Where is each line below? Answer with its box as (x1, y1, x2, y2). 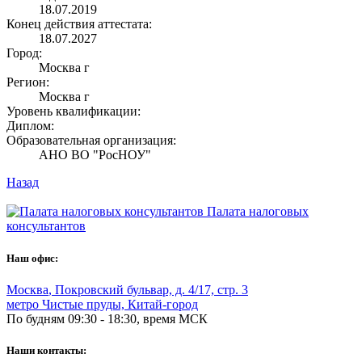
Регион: (6, 75, 49, 90)
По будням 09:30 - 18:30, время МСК (6, 311, 208, 326)
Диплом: (6, 119, 54, 133)
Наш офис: (6, 251, 58, 264)
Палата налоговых (207, 204, 309, 219)
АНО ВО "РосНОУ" (39, 148, 151, 162)
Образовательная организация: (6, 133, 176, 148)
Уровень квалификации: (6, 104, 141, 119)
